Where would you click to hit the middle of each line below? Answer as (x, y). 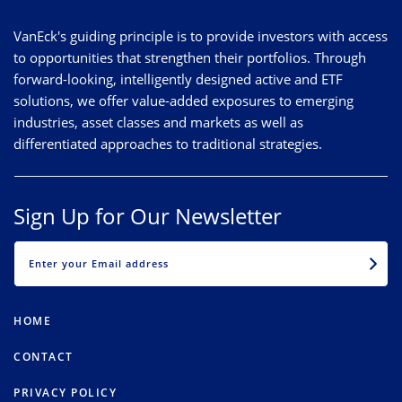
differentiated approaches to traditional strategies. (168, 143)
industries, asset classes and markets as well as (158, 122)
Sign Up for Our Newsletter (148, 215)
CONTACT (44, 357)
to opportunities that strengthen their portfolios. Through (190, 57)
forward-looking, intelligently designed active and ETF (178, 79)
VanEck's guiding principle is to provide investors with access (201, 35)
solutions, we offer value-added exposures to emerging (184, 100)
